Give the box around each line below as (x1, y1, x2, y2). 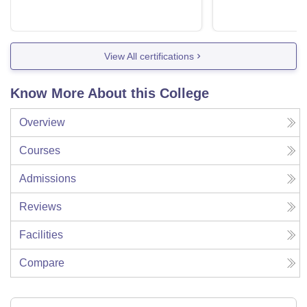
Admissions (19, 173, 76, 185)
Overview (19, 116, 65, 129)
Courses (19, 145, 60, 157)
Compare (19, 257, 64, 269)
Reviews (19, 201, 62, 213)
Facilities (19, 229, 63, 241)
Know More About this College (10, 86, 209, 101)
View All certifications (103, 50, 194, 62)
